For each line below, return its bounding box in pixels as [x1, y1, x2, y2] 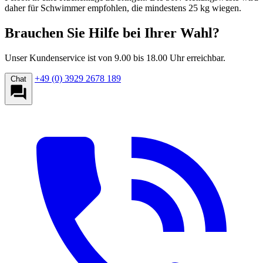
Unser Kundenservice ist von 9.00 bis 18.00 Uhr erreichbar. [5, 53, 225, 63]
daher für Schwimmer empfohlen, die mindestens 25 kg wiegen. [5, 3, 241, 14]
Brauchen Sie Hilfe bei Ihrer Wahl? [5, 25, 220, 41]
